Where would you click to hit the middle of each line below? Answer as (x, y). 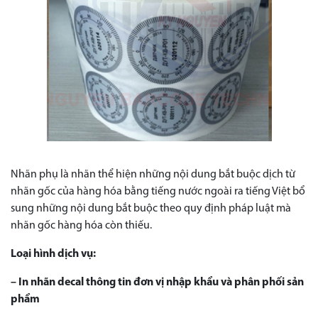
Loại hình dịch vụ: (53, 254)
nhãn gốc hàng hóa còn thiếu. (81, 225)
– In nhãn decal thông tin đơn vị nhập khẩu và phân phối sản (157, 282)
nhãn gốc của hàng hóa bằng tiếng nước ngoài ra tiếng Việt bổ (158, 191)
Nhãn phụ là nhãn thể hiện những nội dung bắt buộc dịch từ (153, 174)
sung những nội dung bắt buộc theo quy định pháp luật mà (151, 208)
